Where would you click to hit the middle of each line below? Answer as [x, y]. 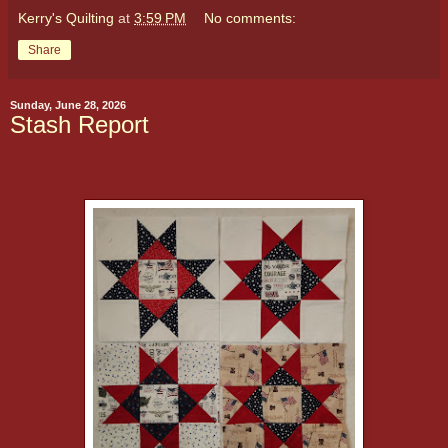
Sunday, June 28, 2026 [68, 104]
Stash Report [79, 124]
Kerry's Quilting [66, 17]
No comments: [250, 17]
